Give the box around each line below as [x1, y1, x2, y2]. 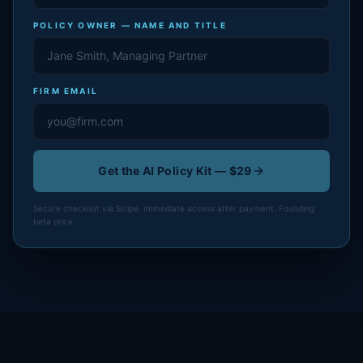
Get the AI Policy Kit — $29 [98, 164, 252, 177]
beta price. [33, 216, 75, 226]
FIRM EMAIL [33, 86, 98, 96]
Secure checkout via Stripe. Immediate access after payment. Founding [33, 203, 314, 213]
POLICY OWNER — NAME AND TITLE [33, 20, 227, 30]
